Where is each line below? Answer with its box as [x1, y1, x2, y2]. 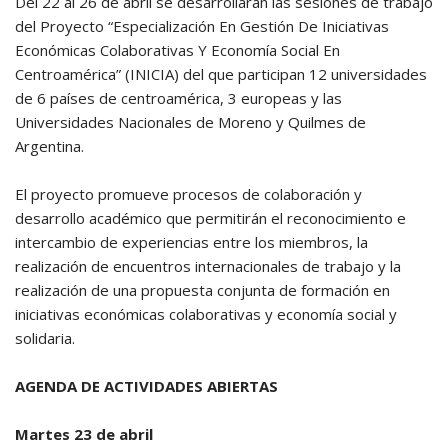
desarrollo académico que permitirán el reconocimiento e [15, 208, 406, 228]
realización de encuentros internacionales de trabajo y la [15, 256, 401, 276]
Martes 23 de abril [15, 424, 153, 444]
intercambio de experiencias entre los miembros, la [15, 232, 368, 252]
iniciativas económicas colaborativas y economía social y [15, 304, 397, 324]
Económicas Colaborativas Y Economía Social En [15, 40, 340, 60]
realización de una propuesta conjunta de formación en [15, 280, 390, 300]
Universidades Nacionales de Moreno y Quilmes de [15, 112, 366, 132]
